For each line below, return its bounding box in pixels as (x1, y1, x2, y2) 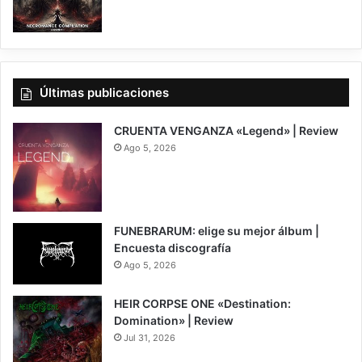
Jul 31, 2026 (124, 331, 175, 343)
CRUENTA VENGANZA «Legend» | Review (114, 124, 339, 138)
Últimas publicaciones (40, 85, 169, 101)
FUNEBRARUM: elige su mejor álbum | (114, 224, 319, 238)
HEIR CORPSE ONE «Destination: (114, 296, 291, 310)
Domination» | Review (114, 313, 234, 327)
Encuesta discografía (114, 241, 231, 255)
